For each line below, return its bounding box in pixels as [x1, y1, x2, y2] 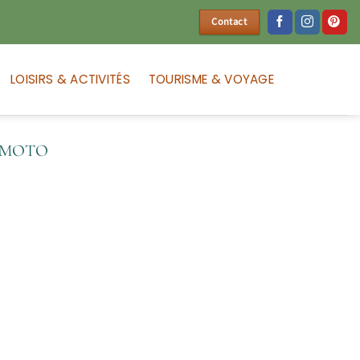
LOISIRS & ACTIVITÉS [10, 70, 130, 88]
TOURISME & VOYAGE [148, 70, 275, 88]
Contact [211, 14, 247, 29]
